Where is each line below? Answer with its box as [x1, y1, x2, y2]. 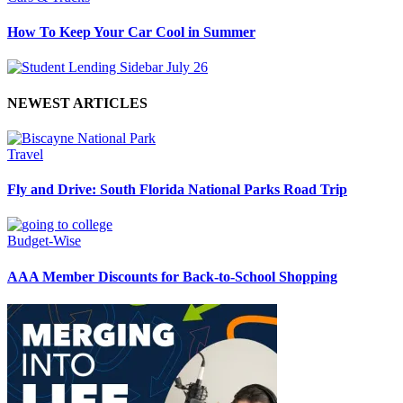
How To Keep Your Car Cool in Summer [7, 23, 255, 40]
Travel [7, 146, 43, 162]
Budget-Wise [7, 233, 81, 249]
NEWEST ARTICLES [7, 94, 148, 111]
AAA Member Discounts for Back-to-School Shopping [7, 268, 337, 284]
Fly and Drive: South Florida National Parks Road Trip [7, 182, 347, 198]
